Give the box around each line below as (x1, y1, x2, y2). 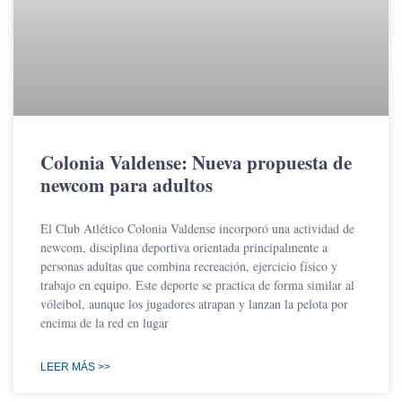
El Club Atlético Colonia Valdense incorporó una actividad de (40, 220, 354, 238)
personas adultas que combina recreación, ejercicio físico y (40, 258, 337, 275)
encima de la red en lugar (40, 314, 169, 332)
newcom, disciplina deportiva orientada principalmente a (40, 239, 328, 257)
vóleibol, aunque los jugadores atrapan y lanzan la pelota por (40, 295, 348, 313)
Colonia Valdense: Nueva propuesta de (40, 149, 352, 177)
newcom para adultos (40, 171, 213, 199)
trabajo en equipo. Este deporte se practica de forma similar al (40, 276, 354, 294)
